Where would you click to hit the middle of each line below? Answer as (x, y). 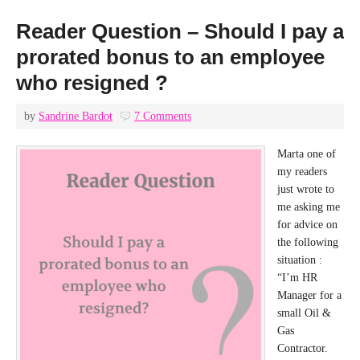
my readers (302, 172)
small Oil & (304, 313)
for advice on (307, 225)
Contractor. (303, 348)
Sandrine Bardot (76, 116)
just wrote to (306, 189)
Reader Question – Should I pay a (180, 31)
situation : (300, 260)
